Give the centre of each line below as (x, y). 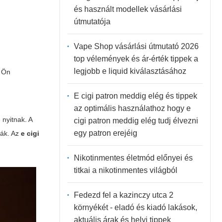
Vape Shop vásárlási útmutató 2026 (136, 46)
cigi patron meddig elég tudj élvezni (136, 120)
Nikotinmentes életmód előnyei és (133, 158)
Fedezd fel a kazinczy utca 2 (123, 195)
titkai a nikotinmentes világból (125, 170)
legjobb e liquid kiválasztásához (130, 71)
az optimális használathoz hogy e (132, 108)
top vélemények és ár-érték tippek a (136, 58)
